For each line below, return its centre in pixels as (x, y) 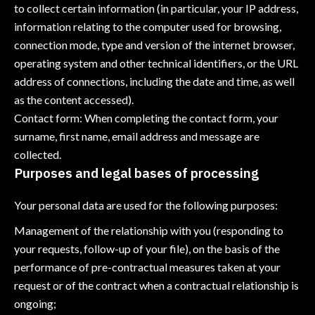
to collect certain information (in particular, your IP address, (156, 8)
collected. (38, 154)
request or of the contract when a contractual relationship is (156, 285)
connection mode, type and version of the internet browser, (154, 45)
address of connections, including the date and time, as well (154, 81)
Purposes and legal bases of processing (136, 173)
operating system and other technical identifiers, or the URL (156, 63)
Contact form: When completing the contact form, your (146, 118)
